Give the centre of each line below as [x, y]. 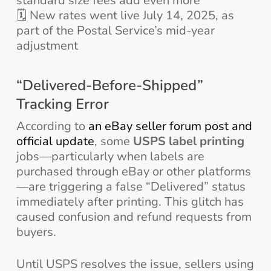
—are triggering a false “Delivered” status [131, 187]
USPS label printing [188, 142]
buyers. [36, 232]
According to [52, 126]
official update [55, 142]
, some [113, 142]
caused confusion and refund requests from [134, 217]
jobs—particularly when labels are [110, 157]
